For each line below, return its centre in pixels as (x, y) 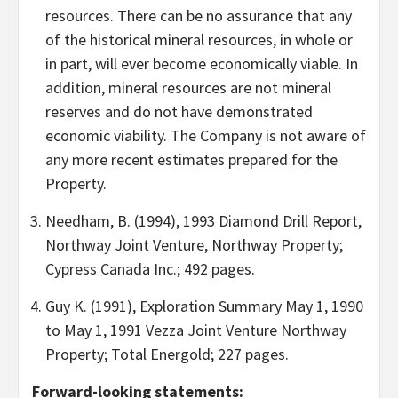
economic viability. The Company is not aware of (206, 135)
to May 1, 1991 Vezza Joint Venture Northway (196, 330)
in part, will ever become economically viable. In (202, 63)
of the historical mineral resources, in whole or (199, 39)
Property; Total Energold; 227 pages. (167, 354)
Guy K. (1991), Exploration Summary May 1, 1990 (204, 306)
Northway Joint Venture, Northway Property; (194, 244)
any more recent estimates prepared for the (191, 159)
